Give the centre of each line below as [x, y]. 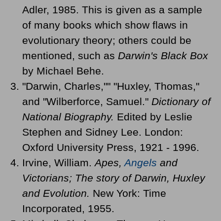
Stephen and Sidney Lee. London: [103, 132]
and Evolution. [56, 193]
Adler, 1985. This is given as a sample [112, 9]
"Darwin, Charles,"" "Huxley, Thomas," [111, 86]
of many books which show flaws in [105, 25]
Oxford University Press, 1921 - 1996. [111, 147]
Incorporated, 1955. [68, 208]
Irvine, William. [58, 162]
